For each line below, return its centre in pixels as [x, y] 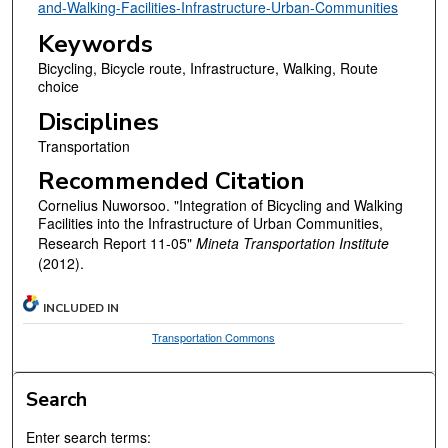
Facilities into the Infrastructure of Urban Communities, [210, 223]
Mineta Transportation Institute [292, 243]
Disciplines [98, 121]
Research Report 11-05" [116, 243]
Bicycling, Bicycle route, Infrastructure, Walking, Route [207, 68]
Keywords [95, 44]
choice [58, 86]
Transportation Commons [213, 337]
